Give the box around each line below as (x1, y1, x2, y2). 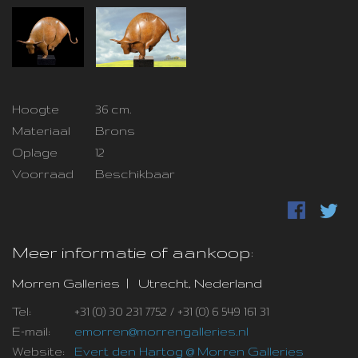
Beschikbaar (95, 167, 175, 181)
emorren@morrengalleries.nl (74, 324, 249, 339)
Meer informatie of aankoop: (12, 243, 254, 262)
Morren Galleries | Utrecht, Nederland (12, 276, 262, 291)
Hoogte (12, 102, 59, 117)
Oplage (12, 145, 58, 160)
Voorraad (12, 167, 74, 181)
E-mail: (12, 324, 57, 339)
